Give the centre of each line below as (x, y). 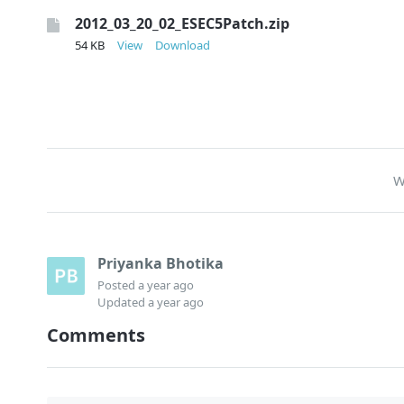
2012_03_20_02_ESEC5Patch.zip (182, 23)
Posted (118, 285)
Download (182, 45)
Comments (96, 335)
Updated (123, 302)
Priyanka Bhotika (161, 264)
